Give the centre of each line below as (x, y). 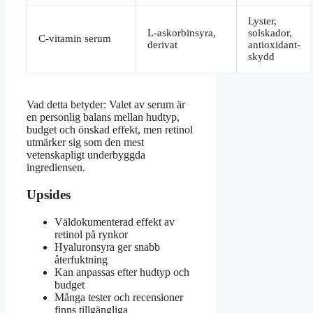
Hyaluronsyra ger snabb (107, 247)
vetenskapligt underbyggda (86, 155)
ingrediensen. (56, 168)
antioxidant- (274, 45)
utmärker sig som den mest (85, 143)
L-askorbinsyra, (182, 33)
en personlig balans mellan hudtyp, (103, 117)
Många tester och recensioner (119, 297)
